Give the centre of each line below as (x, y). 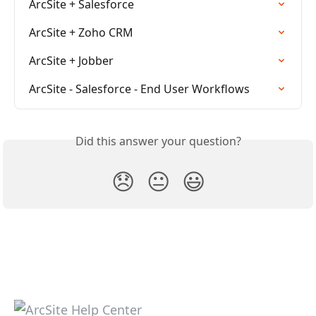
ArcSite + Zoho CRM (81, 33)
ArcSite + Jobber (71, 61)
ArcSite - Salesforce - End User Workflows (139, 89)
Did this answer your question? (158, 141)
